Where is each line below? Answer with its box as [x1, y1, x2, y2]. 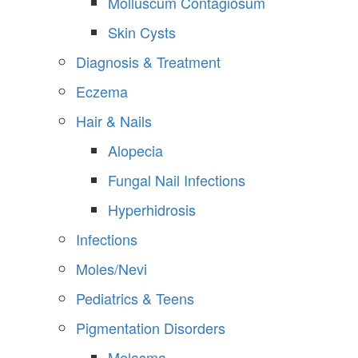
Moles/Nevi [76, 258, 147, 280]
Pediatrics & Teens [76, 288, 194, 309]
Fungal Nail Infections [108, 169, 245, 191]
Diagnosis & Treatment [76, 51, 221, 73]
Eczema [76, 81, 128, 102]
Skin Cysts [108, 22, 176, 43]
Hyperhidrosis [108, 199, 196, 221]
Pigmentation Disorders [76, 317, 225, 339]
